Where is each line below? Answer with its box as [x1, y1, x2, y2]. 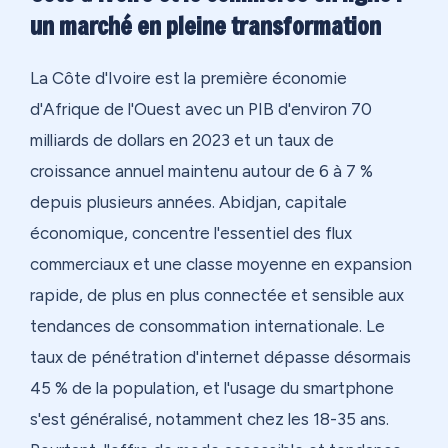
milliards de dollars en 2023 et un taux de [30, 130, 334, 151]
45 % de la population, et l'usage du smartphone [30, 378, 394, 399]
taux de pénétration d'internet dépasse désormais [30, 347, 411, 368]
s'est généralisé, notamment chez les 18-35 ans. [30, 409, 389, 430]
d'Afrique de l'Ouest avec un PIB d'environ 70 [30, 99, 372, 120]
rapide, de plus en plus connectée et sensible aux [30, 285, 404, 306]
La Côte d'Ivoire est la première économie [30, 68, 347, 89]
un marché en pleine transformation [30, 10, 381, 43]
